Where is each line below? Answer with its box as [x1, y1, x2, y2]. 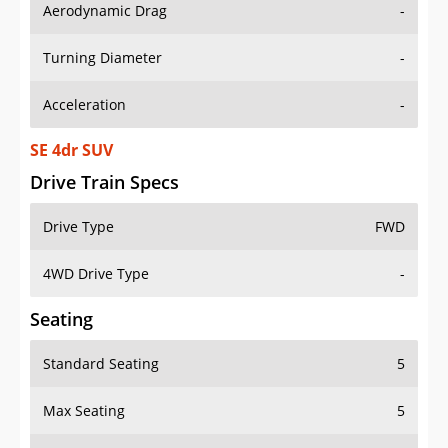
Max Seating [43, 401, 125, 421]
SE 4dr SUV [30, 139, 113, 162]
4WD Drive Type [43, 264, 149, 284]
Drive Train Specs [30, 170, 179, 195]
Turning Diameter [43, 48, 162, 68]
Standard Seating [43, 354, 159, 374]
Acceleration [43, 95, 126, 115]
